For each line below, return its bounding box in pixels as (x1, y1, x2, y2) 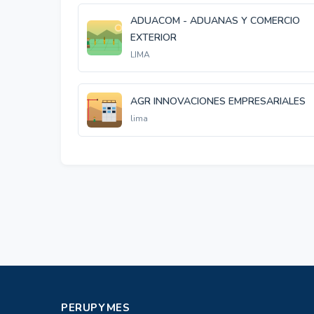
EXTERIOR (130, 31, 177, 44)
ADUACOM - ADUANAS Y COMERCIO (130, 14, 300, 27)
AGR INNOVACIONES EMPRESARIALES (130, 95, 306, 108)
